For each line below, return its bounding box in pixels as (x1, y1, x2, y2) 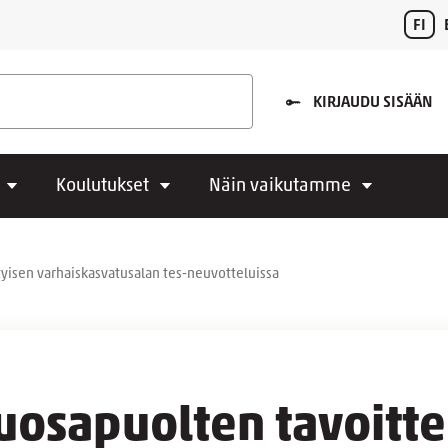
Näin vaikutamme (209, 177, 351, 196)
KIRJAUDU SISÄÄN (313, 95, 433, 111)
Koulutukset (56, 177, 149, 196)
